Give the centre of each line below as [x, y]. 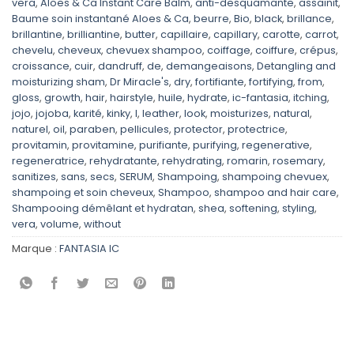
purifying [215, 145]
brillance [309, 19]
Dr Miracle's [139, 82]
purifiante [164, 145]
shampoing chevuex [275, 177]
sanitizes [34, 177]
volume [60, 224]
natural [292, 114]
